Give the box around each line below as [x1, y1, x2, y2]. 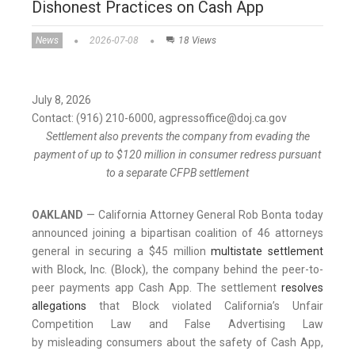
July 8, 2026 [32, 94, 91, 107]
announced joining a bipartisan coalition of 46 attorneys [32, 227, 323, 240]
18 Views [178, 35, 216, 47]
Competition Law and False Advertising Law [32, 318, 323, 331]
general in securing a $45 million [32, 245, 212, 258]
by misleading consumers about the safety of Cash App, [32, 336, 323, 349]
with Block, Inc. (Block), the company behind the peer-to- [32, 263, 323, 277]
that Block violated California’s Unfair [86, 300, 323, 313]
